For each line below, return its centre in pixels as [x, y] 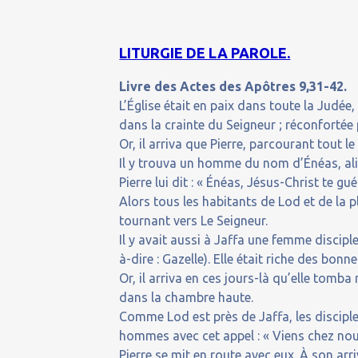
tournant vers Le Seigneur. [194, 221]
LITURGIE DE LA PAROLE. [205, 53]
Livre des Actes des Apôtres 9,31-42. [233, 87]
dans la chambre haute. [187, 298]
